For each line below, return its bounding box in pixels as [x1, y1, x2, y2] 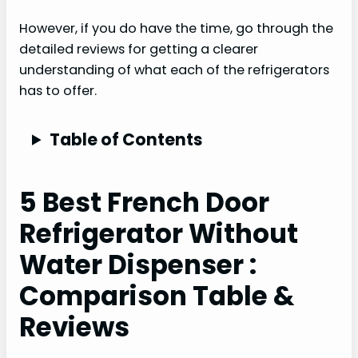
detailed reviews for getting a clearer [19, 39, 258, 58]
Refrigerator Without [19, 216, 298, 253]
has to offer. [19, 81, 97, 100]
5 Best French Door [19, 185, 269, 221]
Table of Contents [49, 127, 202, 151]
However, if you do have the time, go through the [19, 18, 333, 38]
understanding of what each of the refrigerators [19, 60, 329, 79]
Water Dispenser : [19, 247, 257, 284]
